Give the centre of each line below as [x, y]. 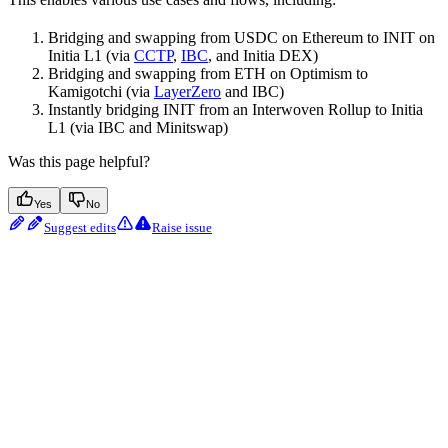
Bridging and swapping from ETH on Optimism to [208, 73]
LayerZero [187, 91]
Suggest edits [80, 227]
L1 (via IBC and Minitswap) [138, 127]
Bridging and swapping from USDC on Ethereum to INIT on [241, 37]
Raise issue [182, 227]
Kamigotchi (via [101, 91]
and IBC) [252, 91]
